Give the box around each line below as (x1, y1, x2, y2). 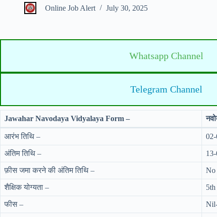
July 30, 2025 (106, 4, 148, 13)
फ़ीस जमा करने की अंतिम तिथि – (4, 166, 94, 174)
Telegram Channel (130, 84, 202, 94)
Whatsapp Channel (129, 50, 203, 61)
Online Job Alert (45, 4, 95, 13)
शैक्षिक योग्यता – (4, 183, 49, 191)
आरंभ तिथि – (4, 132, 40, 140)
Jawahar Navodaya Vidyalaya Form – (4, 114, 130, 123)
